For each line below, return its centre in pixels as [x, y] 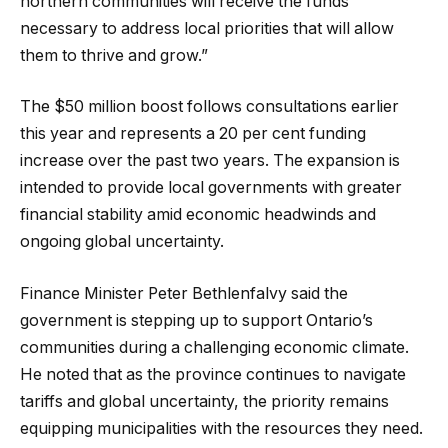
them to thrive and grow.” [114, 55]
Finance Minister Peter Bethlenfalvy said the [184, 293]
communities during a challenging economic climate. [214, 347]
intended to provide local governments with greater [211, 188]
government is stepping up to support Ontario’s [196, 320]
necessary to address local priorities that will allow [207, 28]
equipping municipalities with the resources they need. [221, 428]
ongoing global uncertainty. [122, 242]
